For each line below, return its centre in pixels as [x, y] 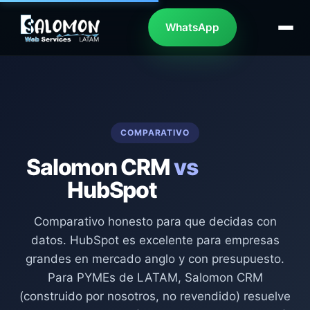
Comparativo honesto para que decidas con [155, 221]
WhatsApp [192, 28]
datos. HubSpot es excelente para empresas [155, 240]
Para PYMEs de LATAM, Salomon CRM [155, 277]
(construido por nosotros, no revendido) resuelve [155, 296]
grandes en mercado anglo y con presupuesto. [155, 258]
